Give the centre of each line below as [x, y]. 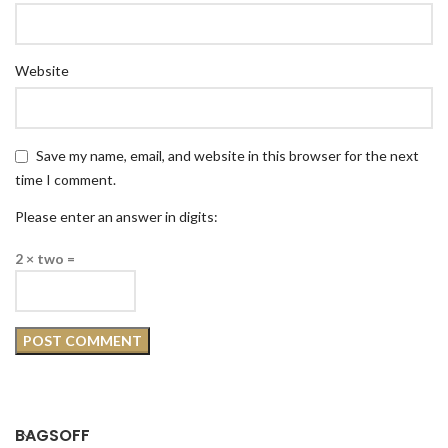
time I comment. [65, 179]
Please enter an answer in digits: [116, 216]
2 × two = [45, 258]
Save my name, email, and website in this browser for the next [227, 156]
